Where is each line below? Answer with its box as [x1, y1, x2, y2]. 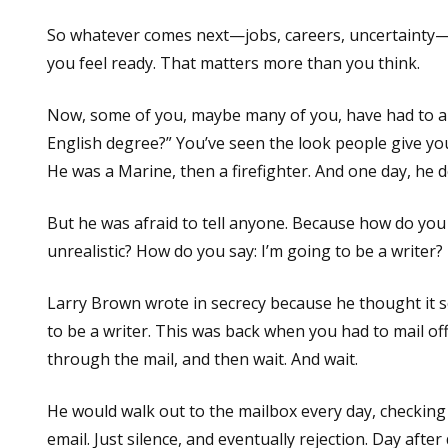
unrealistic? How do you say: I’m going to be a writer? [47, 239, 443, 262]
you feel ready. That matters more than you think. [47, 51, 420, 74]
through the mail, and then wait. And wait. [47, 347, 358, 370]
